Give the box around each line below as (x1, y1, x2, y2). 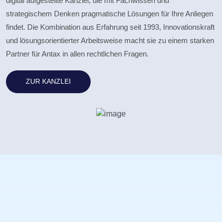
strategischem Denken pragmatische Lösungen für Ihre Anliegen (6, 9, 213, 18)
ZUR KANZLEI (26, 77, 71, 86)
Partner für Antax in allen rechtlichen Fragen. (6, 49, 149, 58)
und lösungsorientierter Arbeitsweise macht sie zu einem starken (6, 36, 214, 45)
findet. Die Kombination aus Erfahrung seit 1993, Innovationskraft (6, 22, 215, 31)
